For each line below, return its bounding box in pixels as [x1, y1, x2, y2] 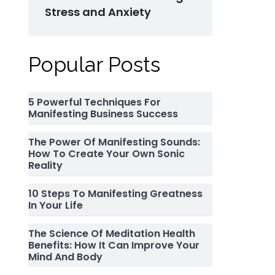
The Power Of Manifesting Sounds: [28, 134, 200, 149]
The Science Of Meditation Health [28, 226, 195, 241]
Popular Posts [28, 52, 160, 77]
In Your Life [28, 198, 83, 212]
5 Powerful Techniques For [28, 95, 161, 109]
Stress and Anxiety [45, 4, 151, 20]
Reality [28, 158, 63, 172]
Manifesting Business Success [28, 106, 178, 121]
